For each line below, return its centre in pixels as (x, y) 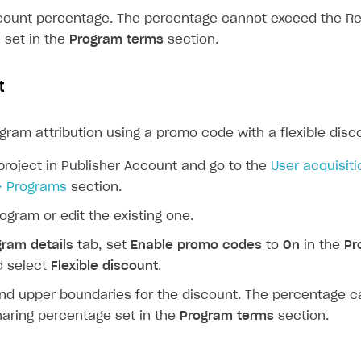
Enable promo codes (196, 246)
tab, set (102, 246)
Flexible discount (104, 267)
